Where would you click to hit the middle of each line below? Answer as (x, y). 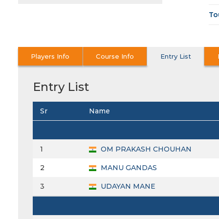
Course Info (115, 56)
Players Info (50, 56)
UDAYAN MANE (127, 186)
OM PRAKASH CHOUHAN (145, 149)
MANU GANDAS (128, 168)
